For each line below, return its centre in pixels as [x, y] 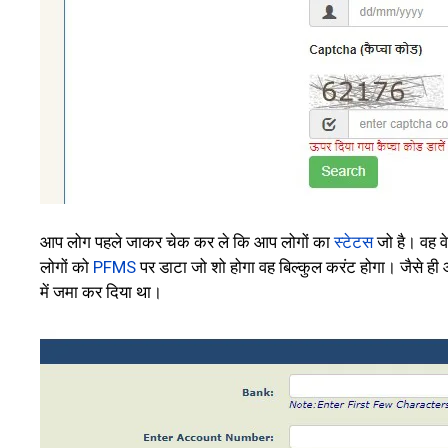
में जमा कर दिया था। [101, 291]
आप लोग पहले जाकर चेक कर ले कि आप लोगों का [187, 241]
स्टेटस [353, 241]
